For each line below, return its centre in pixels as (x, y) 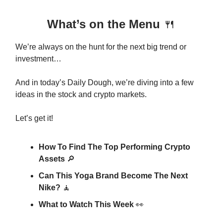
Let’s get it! (34, 118)
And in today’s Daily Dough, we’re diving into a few (105, 82)
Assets (53, 159)
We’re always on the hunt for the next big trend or (101, 47)
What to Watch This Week (87, 204)
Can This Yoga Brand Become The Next (113, 175)
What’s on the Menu (105, 24)
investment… (38, 58)
